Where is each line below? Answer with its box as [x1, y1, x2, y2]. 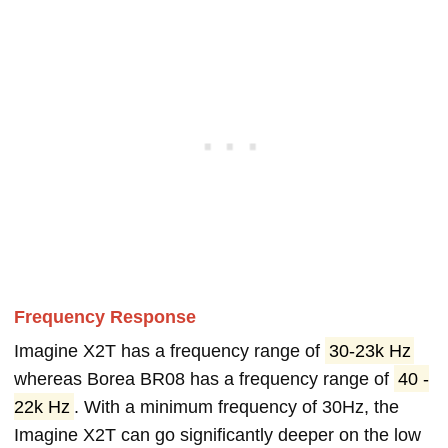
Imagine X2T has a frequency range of [14, 340, 325, 361]
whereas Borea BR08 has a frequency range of [14, 368, 394, 389]
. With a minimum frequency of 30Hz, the [73, 396, 399, 417]
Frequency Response [14, 306, 196, 327]
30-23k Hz [328, 340, 411, 361]
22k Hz [14, 396, 70, 417]
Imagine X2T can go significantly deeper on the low [14, 424, 421, 445]
